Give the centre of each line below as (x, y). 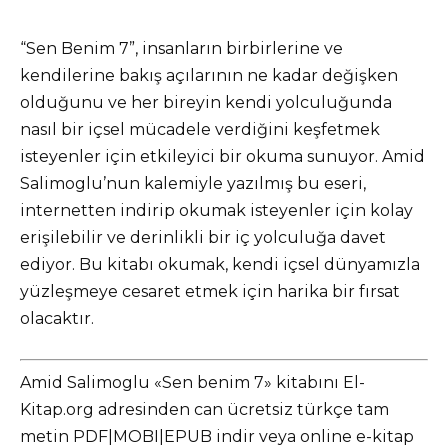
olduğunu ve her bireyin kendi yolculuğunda (206, 102)
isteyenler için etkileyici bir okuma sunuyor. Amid (222, 156)
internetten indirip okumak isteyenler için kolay (216, 210)
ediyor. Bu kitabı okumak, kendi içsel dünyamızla (220, 264)
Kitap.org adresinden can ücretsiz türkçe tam (204, 410)
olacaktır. (57, 318)
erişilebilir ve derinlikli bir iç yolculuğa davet (203, 237)
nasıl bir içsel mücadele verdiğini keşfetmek (200, 129)
